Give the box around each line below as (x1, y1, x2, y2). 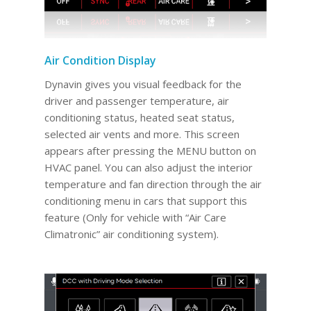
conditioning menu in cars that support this (44, 193, 247, 208)
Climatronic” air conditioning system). (44, 226, 219, 241)
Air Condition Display (44, 53, 156, 68)
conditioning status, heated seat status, (44, 110, 235, 124)
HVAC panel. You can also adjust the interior (44, 160, 253, 174)
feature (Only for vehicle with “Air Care (44, 210, 226, 224)
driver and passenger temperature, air (44, 93, 229, 108)
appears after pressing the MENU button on (44, 143, 256, 158)
